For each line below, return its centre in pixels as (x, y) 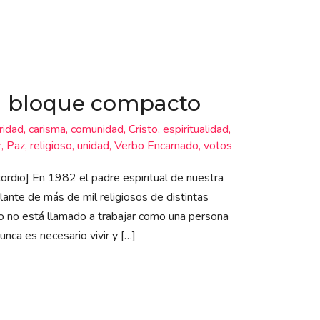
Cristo (143, 130)
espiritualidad (195, 130)
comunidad (97, 130)
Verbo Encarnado (156, 146)
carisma (47, 130)
